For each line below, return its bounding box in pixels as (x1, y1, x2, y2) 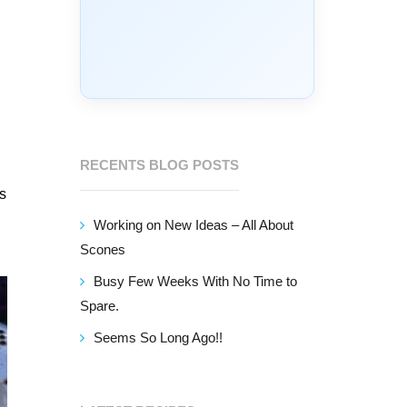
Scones (80, 242, 126, 257)
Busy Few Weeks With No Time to (94, 273, 298, 289)
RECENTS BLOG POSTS (80, 157, 240, 173)
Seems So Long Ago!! (94, 330, 223, 345)
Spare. (80, 298, 120, 313)
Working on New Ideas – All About (94, 217, 294, 233)
